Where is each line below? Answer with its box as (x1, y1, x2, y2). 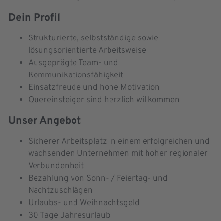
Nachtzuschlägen (28, 185, 93, 197)
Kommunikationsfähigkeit (28, 70, 123, 81)
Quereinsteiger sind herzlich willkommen (28, 95, 180, 106)
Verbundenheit (28, 161, 84, 172)
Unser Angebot (8, 114, 81, 128)
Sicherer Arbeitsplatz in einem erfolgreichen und (28, 136, 210, 147)
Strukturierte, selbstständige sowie (28, 33, 158, 44)
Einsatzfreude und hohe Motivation (28, 82, 160, 94)
